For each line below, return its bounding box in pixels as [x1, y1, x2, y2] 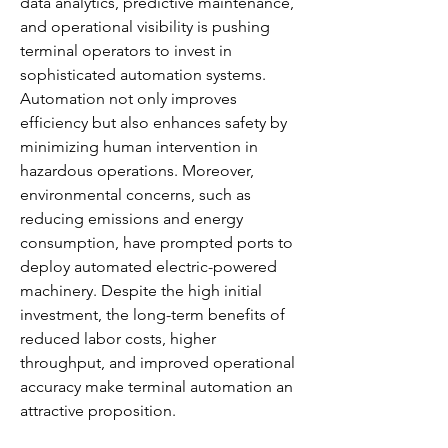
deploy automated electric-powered [20, 257, 277, 276]
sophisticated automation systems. [20, 65, 266, 84]
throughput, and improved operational [20, 353, 295, 372]
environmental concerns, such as [20, 185, 251, 204]
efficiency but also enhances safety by [20, 113, 287, 132]
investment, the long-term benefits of [20, 305, 285, 324]
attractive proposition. [20, 401, 176, 420]
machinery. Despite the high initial [20, 281, 262, 300]
